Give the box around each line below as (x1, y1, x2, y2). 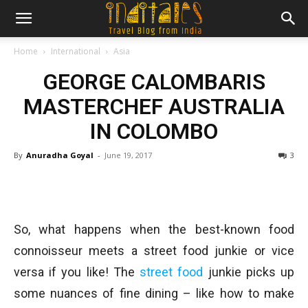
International (51, 45, 100, 57)
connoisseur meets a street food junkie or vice (14, 243, 294, 258)
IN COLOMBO (90, 118, 218, 144)
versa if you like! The (14, 265, 140, 279)
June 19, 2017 (104, 150, 152, 160)
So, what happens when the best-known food (14, 222, 294, 236)
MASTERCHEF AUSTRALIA (23, 93, 285, 120)
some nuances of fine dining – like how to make (14, 286, 294, 300)
